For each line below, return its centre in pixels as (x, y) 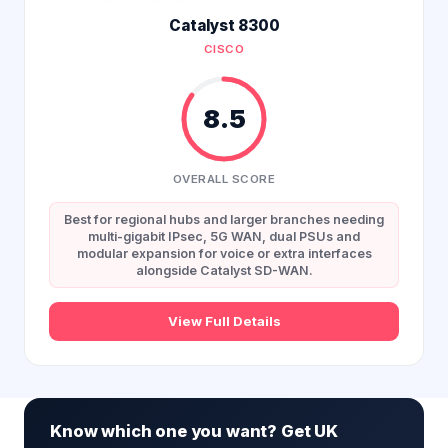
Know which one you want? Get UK (194, 431)
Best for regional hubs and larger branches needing (224, 219)
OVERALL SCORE (224, 179)
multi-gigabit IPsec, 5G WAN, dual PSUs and (224, 236)
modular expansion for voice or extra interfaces (224, 253)
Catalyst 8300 (224, 25)
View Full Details (224, 321)
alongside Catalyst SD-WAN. (224, 270)
